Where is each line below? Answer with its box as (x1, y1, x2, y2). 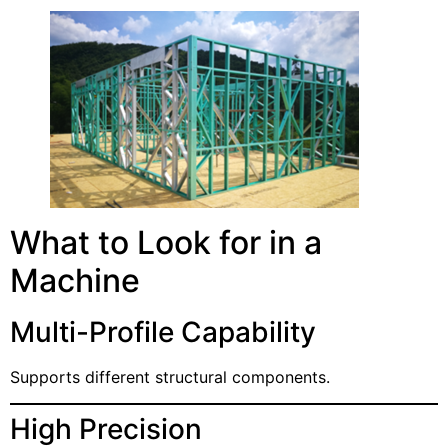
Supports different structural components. (10, 367, 330, 388)
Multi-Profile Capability (10, 315, 316, 350)
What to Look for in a (10, 223, 322, 263)
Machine (10, 261, 140, 301)
